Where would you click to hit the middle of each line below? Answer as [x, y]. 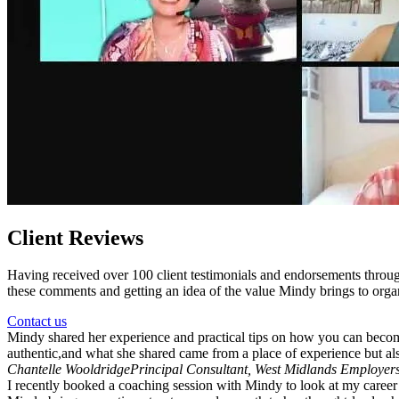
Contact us [37, 322]
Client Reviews [75, 237]
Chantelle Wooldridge [69, 370]
